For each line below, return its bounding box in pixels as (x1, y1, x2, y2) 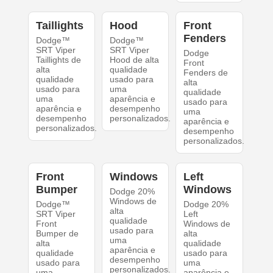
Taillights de (35, 55, 81, 65)
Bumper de (35, 229, 79, 239)
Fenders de (183, 68, 229, 78)
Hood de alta (109, 55, 159, 65)
